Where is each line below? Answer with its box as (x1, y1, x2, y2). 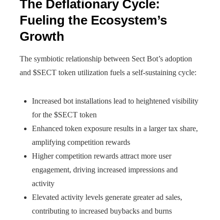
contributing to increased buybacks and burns (32, 207, 172, 215)
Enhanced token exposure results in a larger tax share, (32, 124, 198, 133)
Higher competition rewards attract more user (32, 152, 171, 160)
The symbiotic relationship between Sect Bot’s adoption (20, 55, 192, 63)
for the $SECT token (32, 110, 97, 119)
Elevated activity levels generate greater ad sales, (32, 193, 182, 201)
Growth (20, 29, 64, 44)
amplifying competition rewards (32, 138, 130, 146)
